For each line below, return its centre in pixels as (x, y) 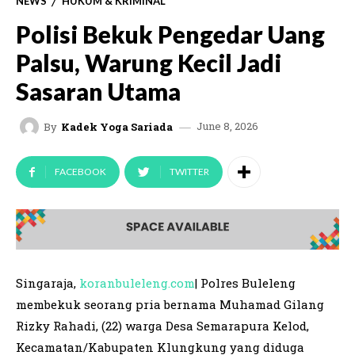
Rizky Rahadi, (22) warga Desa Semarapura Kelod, (162, 326)
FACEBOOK (80, 172)
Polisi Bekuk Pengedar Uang (170, 34)
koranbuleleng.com (137, 283)
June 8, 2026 (227, 126)
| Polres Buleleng (245, 283)
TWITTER (189, 172)
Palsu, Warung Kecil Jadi (149, 63)
